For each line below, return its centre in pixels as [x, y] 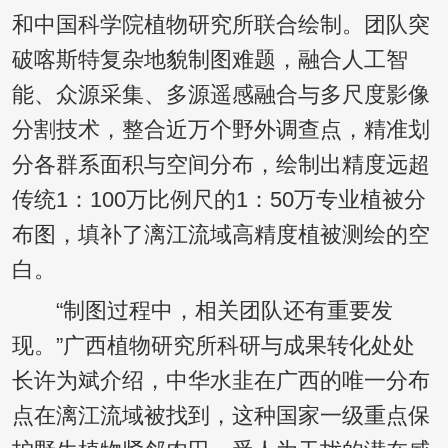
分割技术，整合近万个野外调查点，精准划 [220, 130]
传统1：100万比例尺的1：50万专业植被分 [218, 200]
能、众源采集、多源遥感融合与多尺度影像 [220, 95]
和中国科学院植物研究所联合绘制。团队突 [220, 25]
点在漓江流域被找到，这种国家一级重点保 [220, 416]
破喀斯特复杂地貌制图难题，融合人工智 [209, 60]
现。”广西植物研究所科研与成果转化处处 [213, 346]
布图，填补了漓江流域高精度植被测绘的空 [220, 235]
